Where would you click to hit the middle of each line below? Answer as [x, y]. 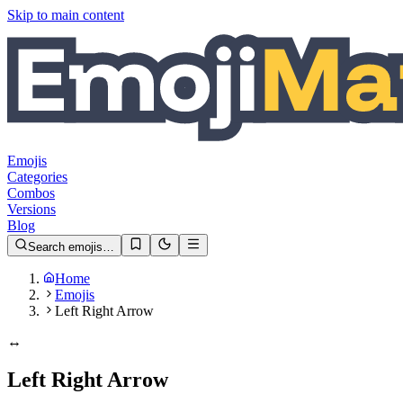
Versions [31, 209]
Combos [31, 193]
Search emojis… [71, 247]
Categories [37, 177]
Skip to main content [66, 15]
